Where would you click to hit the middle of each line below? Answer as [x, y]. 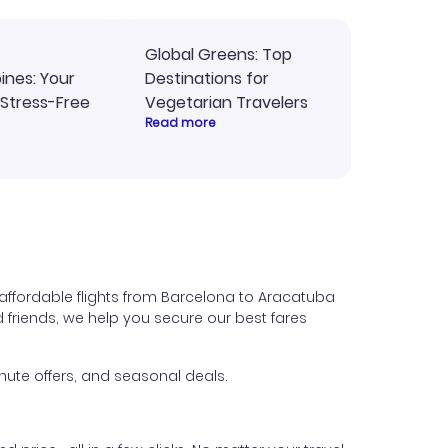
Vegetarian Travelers [226, 102]
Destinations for [207, 78]
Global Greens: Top [218, 54]
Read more [180, 122]
